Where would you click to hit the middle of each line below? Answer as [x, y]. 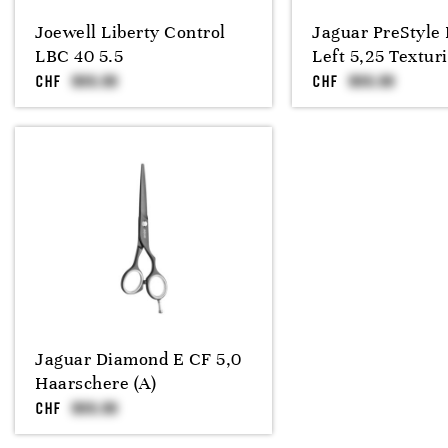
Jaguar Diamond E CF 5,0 [138, 359]
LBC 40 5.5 [79, 56]
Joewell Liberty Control [130, 32]
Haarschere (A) [95, 383]
